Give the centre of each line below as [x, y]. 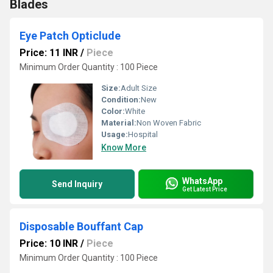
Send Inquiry [77, 184]
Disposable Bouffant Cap [81, 226]
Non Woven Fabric [169, 123]
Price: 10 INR [49, 243]
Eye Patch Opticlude [70, 36]
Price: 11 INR [49, 53]
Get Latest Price [205, 189]
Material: [119, 123]
